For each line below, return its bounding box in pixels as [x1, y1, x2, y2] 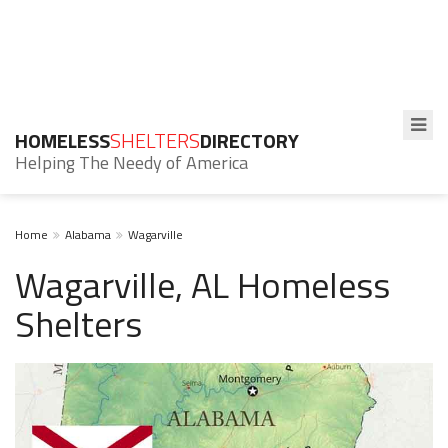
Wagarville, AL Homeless [15, 257, 390, 312]
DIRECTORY [200, 125, 299, 156]
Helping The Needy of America [15, 149, 248, 176]
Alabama [65, 225, 111, 244]
